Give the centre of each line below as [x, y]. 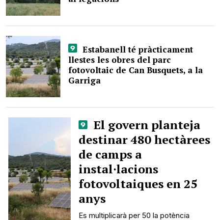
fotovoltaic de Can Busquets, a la [136, 70]
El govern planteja [145, 125]
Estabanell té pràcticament [136, 49]
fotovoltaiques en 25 [138, 184]
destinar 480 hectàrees [145, 139]
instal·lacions [119, 169]
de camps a [110, 154]
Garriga [85, 80]
